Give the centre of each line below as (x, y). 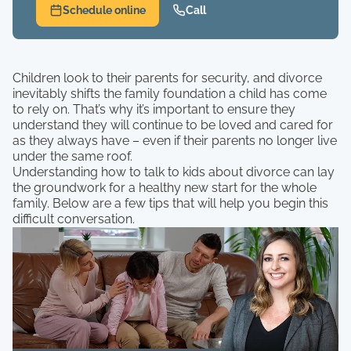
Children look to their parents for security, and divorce (167, 78)
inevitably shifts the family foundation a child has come (170, 94)
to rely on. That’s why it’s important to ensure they (154, 109)
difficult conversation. (74, 219)
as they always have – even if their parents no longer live (175, 141)
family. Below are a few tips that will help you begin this (170, 203)
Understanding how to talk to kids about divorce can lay (174, 172)
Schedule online (104, 10)
